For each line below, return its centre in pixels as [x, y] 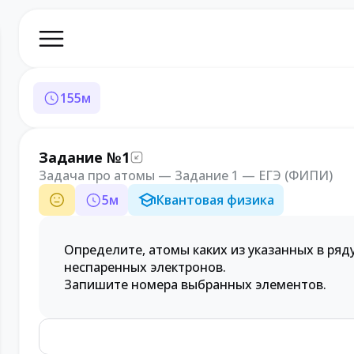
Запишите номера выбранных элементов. [195, 284]
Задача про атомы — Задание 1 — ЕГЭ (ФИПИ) [186, 175]
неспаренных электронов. [145, 267]
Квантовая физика [215, 200]
